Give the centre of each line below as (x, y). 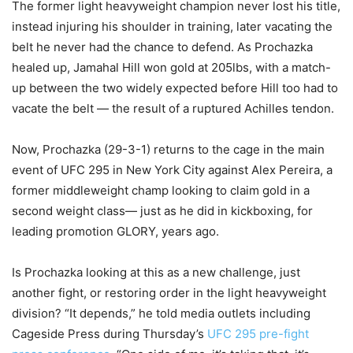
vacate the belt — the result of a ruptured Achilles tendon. (173, 109)
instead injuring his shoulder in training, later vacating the (172, 27)
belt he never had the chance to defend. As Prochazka (162, 47)
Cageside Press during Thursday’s (110, 334)
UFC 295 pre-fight (258, 334)
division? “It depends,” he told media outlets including (161, 314)
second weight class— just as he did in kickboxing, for (162, 211)
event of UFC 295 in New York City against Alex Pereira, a (172, 170)
